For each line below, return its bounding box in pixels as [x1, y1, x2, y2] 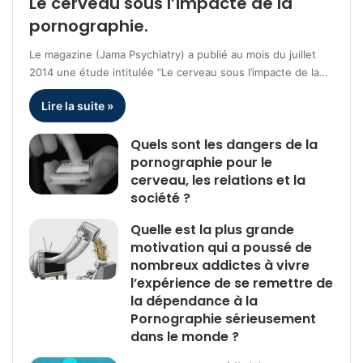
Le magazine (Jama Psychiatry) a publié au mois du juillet [29, 47, 317, 61]
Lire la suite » [41, 98, 114, 113]
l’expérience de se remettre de [130, 273, 334, 293]
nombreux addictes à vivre [130, 255, 310, 275]
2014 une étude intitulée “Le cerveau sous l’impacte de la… [29, 65, 329, 79]
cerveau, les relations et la [130, 170, 306, 190]
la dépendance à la [130, 291, 258, 310]
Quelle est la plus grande [130, 220, 295, 239]
